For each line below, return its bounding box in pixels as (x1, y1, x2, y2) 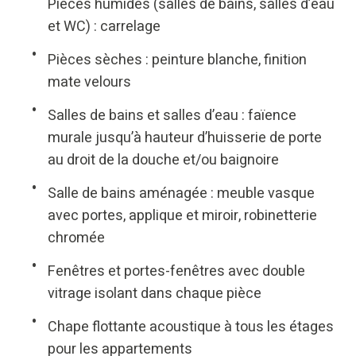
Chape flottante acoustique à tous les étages (48, 316, 334, 339)
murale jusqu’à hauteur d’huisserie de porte (48, 127, 322, 149)
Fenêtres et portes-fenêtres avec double (48, 261, 305, 283)
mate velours (48, 72, 131, 94)
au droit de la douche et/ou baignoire (48, 149, 279, 172)
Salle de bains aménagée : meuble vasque (48, 183, 315, 205)
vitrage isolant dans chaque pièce (48, 283, 261, 305)
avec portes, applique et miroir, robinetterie (48, 205, 317, 227)
